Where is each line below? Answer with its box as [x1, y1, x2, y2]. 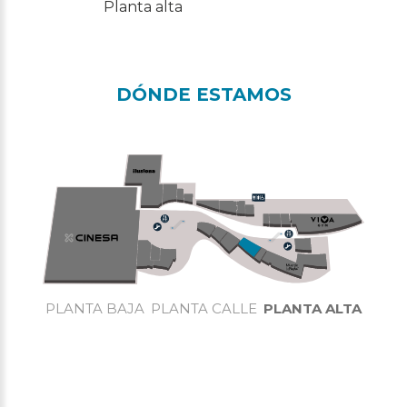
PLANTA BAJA [45, 299, 145, 317]
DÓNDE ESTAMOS [115, 84, 292, 105]
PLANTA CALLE [150, 299, 257, 317]
